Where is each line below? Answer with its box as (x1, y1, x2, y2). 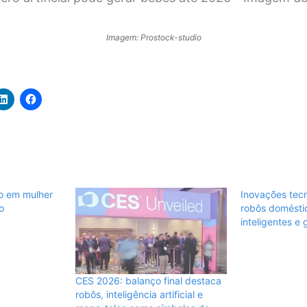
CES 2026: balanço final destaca (75, 275, 221, 287)
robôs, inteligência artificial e (75, 288, 203, 301)
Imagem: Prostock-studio (106, 32, 201, 43)
